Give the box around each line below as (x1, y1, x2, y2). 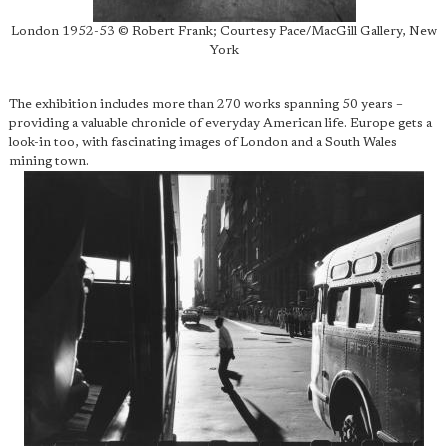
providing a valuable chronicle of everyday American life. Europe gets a (9, 117, 432, 130)
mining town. (9, 155, 89, 168)
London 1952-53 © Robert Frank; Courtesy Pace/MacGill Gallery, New (11, 25, 437, 38)
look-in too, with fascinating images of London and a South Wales (9, 136, 397, 149)
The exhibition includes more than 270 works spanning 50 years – (9, 98, 403, 111)
